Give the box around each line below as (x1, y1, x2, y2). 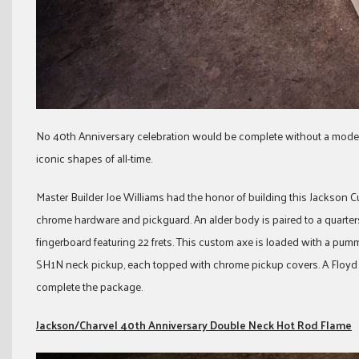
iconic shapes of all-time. (36, 147, 152, 168)
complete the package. (36, 276, 143, 296)
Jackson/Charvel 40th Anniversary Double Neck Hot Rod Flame (36, 314, 352, 335)
